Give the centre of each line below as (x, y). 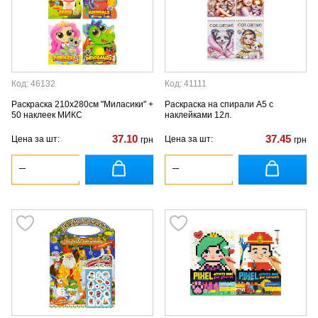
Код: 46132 (33, 84)
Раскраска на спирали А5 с (219, 104)
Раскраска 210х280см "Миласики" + (82, 104)
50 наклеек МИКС (47, 115)
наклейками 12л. (198, 115)
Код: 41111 (186, 84)
